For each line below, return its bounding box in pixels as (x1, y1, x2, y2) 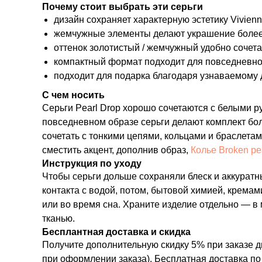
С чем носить (42, 90, 105, 101)
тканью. (42, 213, 75, 224)
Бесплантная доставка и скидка (42, 227, 191, 237)
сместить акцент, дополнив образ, (42, 145, 191, 156)
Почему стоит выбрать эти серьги (42, 2, 203, 12)
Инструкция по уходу (42, 158, 142, 169)
